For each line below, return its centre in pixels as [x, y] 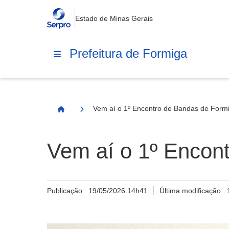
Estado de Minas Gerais [114, 18]
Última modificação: [193, 191]
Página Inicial [84, 113]
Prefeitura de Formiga [128, 53]
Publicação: [68, 191]
